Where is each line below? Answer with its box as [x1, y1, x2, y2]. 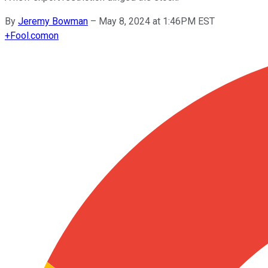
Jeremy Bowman [18, 15, 88, 27]
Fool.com [10, 29, 48, 41]
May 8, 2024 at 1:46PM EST [99, 15, 215, 27]
